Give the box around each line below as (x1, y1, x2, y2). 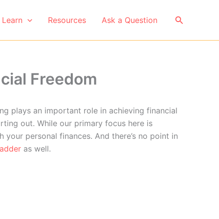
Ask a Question (101, 15, 157, 25)
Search (174, 13, 203, 24)
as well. (21, 144, 51, 153)
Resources (47, 15, 86, 25)
